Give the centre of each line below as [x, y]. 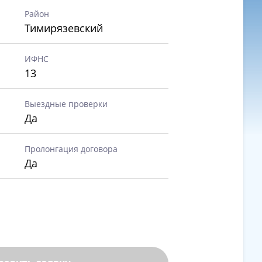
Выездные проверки [66, 104]
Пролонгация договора [71, 149]
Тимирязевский [64, 28]
